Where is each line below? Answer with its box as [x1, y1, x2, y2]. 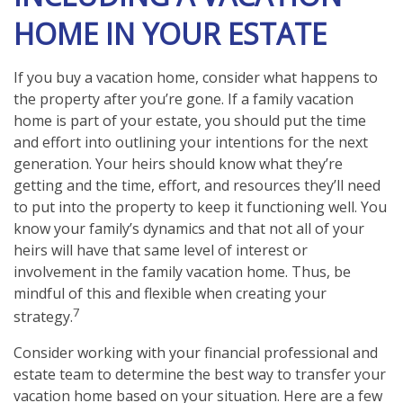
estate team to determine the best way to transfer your [13, 363, 386, 384]
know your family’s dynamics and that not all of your [13, 219, 364, 239]
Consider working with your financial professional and [13, 342, 378, 363]
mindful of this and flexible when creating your [13, 283, 327, 304]
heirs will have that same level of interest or [13, 240, 308, 261]
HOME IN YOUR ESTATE [13, 14, 327, 54]
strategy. [13, 307, 73, 327]
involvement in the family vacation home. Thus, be [13, 262, 351, 282]
